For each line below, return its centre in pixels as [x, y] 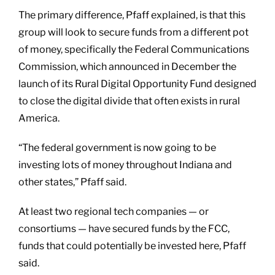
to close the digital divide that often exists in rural [129, 101]
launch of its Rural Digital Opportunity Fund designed [137, 83]
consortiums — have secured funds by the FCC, [124, 228]
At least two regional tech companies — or [114, 211]
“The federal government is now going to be [117, 147]
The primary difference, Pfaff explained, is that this [132, 15]
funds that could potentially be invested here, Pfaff [132, 246]
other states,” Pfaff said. [72, 182]
